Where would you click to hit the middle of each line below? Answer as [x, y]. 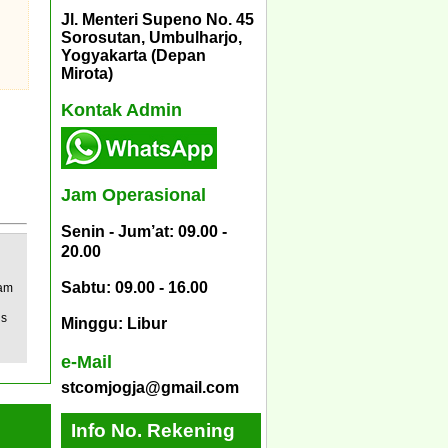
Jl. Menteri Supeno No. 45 [157, 19]
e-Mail [86, 361]
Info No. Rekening [153, 430]
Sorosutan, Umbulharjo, [151, 37]
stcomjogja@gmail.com [150, 387]
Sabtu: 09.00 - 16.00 [134, 288]
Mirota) [87, 73]
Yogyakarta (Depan [133, 55]
